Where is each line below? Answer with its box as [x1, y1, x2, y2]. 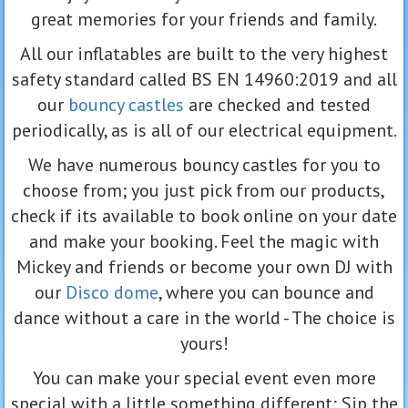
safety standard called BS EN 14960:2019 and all [11, 66, 397, 91]
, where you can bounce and [158, 280, 374, 304]
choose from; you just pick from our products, [23, 178, 385, 202]
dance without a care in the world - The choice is [13, 305, 395, 330]
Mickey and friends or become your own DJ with [15, 254, 393, 279]
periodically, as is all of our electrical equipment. [11, 117, 397, 142]
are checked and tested [184, 92, 371, 117]
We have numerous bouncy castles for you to [27, 152, 381, 177]
